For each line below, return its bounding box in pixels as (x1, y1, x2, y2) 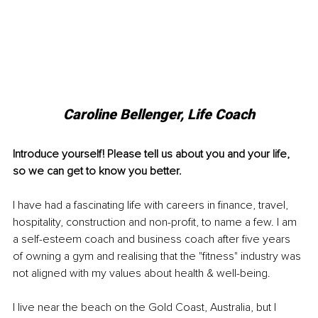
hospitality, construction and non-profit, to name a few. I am (13, 214, 300, 229)
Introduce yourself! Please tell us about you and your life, (13, 146, 292, 161)
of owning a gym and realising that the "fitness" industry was (13, 248, 304, 263)
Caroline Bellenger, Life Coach (63, 105, 255, 123)
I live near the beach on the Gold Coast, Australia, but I (13, 300, 279, 314)
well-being (216, 265, 268, 280)
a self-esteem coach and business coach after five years (13, 231, 293, 246)
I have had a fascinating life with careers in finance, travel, (13, 197, 291, 212)
